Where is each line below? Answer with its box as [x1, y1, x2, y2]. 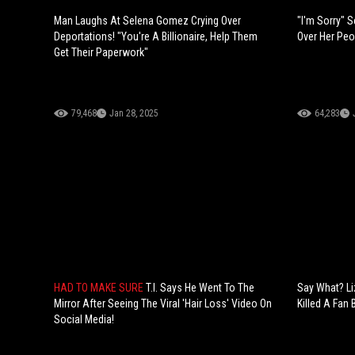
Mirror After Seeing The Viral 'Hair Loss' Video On [54, 297, 272, 311]
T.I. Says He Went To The [146, 281, 254, 295]
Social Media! [54, 313, 114, 326]
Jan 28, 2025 [109, 108, 158, 120]
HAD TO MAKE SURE [54, 281, 146, 295]
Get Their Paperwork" [54, 46, 148, 59]
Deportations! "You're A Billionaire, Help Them [54, 30, 258, 44]
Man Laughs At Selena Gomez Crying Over [54, 14, 241, 28]
